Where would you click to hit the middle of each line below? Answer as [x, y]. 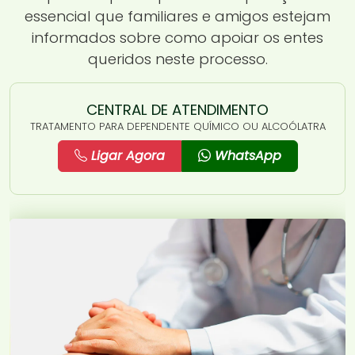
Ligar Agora [126, 155]
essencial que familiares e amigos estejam [177, 16]
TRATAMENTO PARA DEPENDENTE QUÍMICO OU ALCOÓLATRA [177, 126]
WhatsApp [246, 155]
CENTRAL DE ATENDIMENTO [177, 109]
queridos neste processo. [177, 59]
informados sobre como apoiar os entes [177, 37]
